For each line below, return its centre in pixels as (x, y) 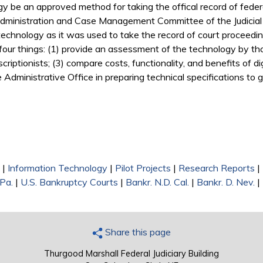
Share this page (137, 232)
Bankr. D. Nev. (226, 182)
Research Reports (217, 168)
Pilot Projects (143, 168)
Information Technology (58, 168)
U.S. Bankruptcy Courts (69, 182)
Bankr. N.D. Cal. (157, 182)
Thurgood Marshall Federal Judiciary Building (131, 254)
